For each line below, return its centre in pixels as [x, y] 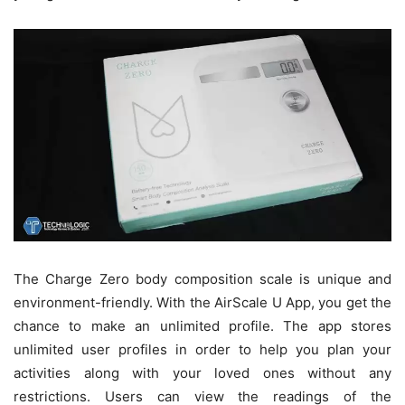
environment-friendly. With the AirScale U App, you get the [202, 303]
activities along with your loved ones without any [202, 373]
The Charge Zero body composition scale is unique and [202, 279]
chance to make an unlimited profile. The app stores [202, 326]
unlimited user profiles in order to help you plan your [202, 350]
